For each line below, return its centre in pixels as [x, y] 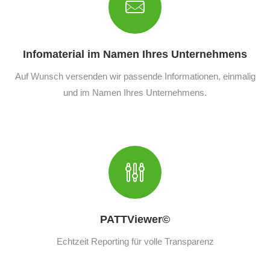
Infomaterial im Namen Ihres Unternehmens [135, 54]
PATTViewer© [135, 219]
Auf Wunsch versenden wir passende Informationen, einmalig [135, 76]
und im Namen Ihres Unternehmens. [135, 92]
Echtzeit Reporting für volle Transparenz [135, 241]
